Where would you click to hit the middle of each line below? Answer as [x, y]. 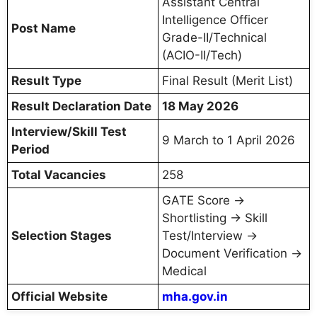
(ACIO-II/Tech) [202, 55]
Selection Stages [62, 235]
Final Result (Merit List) [227, 80]
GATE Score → [203, 200]
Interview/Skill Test [69, 131]
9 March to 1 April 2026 [229, 140]
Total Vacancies [59, 174]
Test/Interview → [210, 235]
